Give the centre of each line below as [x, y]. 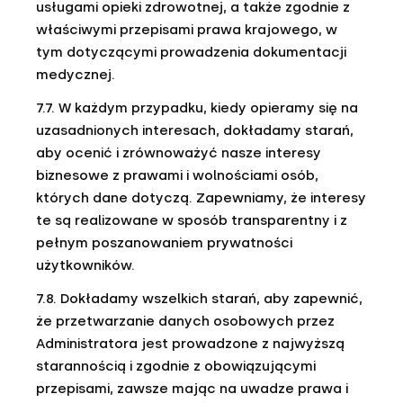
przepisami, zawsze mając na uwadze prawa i [192, 389]
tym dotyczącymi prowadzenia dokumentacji [191, 52]
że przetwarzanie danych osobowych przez [185, 321]
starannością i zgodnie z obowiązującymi [176, 366]
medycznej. [76, 75]
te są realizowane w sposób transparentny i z [192, 220]
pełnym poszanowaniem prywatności [164, 243]
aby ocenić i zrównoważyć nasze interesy [179, 153]
